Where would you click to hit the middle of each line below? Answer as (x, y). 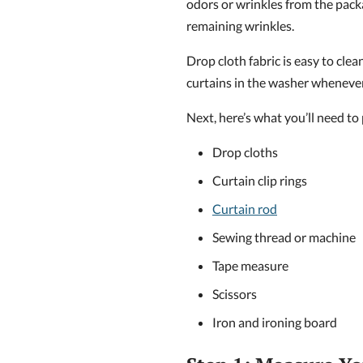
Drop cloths (245, 152)
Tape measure (250, 266)
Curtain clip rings (260, 181)
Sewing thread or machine (284, 237)
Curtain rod (245, 209)
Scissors (235, 294)
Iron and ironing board (275, 322)
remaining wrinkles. (240, 26)
